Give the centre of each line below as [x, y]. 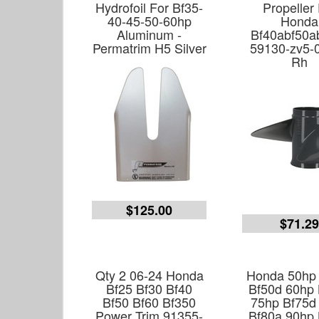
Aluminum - [150, 34]
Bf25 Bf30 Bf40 [150, 288]
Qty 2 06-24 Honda [149, 275]
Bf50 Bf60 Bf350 [150, 302]
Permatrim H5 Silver [149, 48]
